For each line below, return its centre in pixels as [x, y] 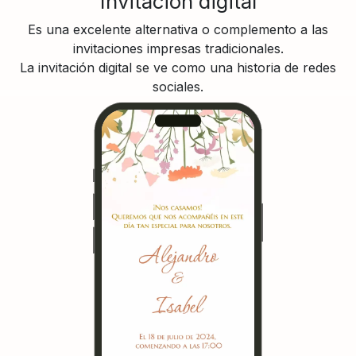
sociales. [178, 86]
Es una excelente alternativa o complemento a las [178, 29]
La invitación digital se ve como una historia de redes [178, 67]
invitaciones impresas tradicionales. [178, 48]
